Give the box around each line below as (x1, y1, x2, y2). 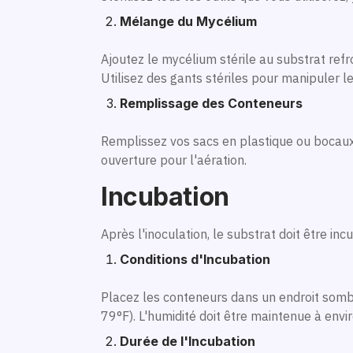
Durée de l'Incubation (120, 333, 255, 349)
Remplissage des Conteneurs (120, 95, 303, 111)
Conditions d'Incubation (120, 251, 270, 267)
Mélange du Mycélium (120, 13, 257, 29)
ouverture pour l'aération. (101, 151, 247, 168)
